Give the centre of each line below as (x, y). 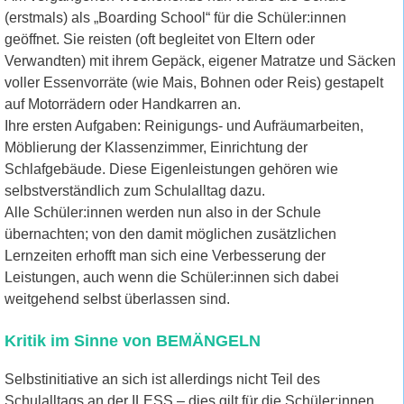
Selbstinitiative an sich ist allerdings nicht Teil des (162, 380)
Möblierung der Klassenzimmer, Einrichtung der (156, 148)
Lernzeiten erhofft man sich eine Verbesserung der (165, 256)
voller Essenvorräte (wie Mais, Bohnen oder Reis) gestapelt (194, 83)
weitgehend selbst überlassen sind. (117, 299)
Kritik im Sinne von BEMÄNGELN (133, 341)
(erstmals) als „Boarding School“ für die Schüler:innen (175, 18)
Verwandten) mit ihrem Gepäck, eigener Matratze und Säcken (200, 61)
